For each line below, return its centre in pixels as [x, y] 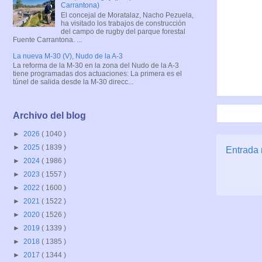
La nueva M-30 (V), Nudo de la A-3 [68, 56]
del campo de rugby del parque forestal [123, 31]
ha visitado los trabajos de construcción [123, 23]
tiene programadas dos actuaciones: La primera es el [97, 73]
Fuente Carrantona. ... [47, 39]
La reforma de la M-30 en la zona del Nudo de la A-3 [96, 65]
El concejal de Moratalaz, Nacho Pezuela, [127, 15]
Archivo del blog [49, 116]
